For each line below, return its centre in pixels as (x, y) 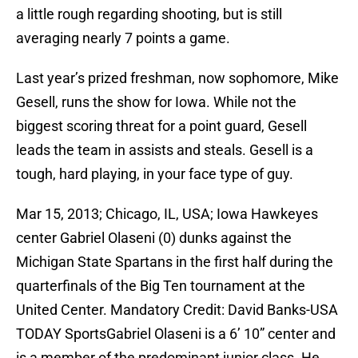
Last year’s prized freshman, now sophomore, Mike (177, 78)
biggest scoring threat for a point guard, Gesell (161, 126)
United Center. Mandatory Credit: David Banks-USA (177, 310)
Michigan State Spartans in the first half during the (175, 262)
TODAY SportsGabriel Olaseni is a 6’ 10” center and (176, 334)
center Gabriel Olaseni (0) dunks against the (154, 238)
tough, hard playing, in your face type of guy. (155, 174)
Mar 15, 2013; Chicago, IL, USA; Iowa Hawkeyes (167, 214)
